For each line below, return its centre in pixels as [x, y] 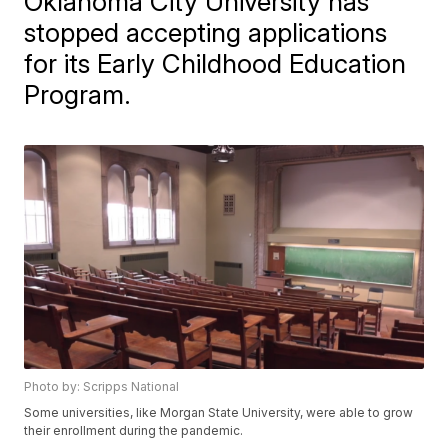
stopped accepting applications [206, 32]
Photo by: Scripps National [102, 387]
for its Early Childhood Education [215, 63]
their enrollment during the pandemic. [134, 431]
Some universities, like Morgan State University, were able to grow [219, 413]
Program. [78, 94]
